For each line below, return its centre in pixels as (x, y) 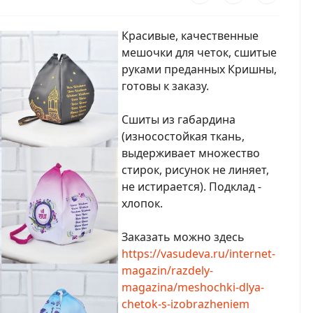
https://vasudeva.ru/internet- (198, 254)
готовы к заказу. (165, 86)
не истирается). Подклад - (191, 187)
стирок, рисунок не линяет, (195, 170)
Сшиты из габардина (179, 119)
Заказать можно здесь (183, 237)
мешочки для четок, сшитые (199, 52)
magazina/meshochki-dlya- (193, 287)
